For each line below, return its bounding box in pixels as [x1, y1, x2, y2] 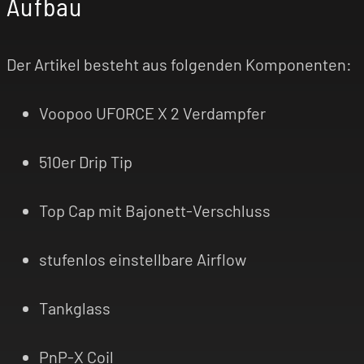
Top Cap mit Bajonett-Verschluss [39, 201, 271, 221]
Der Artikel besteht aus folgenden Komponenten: [6, 54, 352, 75]
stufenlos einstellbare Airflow [39, 249, 246, 270]
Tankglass [39, 298, 110, 318]
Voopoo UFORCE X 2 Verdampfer [39, 103, 266, 123]
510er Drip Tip [39, 152, 132, 172]
